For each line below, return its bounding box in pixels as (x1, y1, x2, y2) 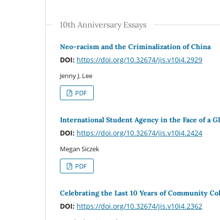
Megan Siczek (60, 144, 99, 153)
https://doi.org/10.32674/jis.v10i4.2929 (77, 55, 202, 64)
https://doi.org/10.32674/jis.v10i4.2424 (77, 128, 202, 137)
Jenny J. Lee (60, 71, 92, 80)
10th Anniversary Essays (60, 19, 146, 29)
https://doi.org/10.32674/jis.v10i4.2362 (77, 201, 202, 211)
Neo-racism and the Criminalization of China (60, 42, 211, 51)
